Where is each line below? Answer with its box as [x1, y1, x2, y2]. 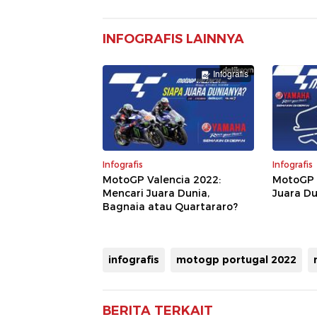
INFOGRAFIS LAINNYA [103, 31, 244, 47]
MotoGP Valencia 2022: [103, 173, 221, 186]
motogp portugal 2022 [176, 253, 296, 266]
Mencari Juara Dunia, [103, 186, 209, 200]
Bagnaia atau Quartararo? [103, 200, 238, 213]
